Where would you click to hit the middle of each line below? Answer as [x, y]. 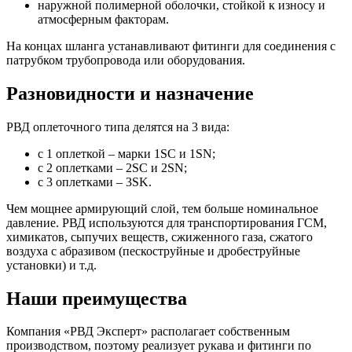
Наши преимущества [97, 298]
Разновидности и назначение [130, 93]
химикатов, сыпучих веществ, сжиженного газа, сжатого [159, 236]
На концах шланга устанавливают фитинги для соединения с [171, 46]
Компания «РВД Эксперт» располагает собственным [148, 332]
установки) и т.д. [51, 265]
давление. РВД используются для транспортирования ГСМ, [167, 222]
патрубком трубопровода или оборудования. [126, 60]
